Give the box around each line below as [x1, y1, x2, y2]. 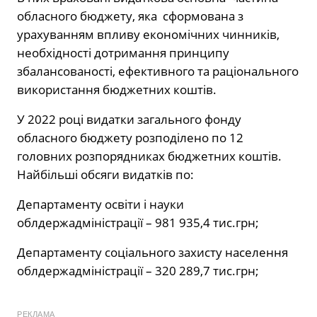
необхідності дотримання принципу [17, 45, 229, 62]
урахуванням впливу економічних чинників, [17, 26, 279, 43]
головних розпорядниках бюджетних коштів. [17, 148, 282, 165]
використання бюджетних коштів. [17, 81, 217, 98]
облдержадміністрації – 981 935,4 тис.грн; [17, 214, 259, 231]
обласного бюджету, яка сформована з [17, 8, 243, 25]
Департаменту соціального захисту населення [17, 244, 288, 261]
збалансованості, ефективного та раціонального [17, 63, 299, 80]
